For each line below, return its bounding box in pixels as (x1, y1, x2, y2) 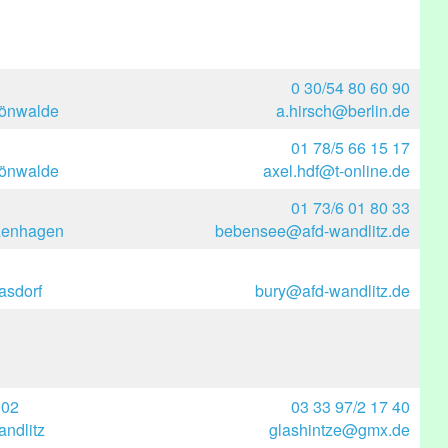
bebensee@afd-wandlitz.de (215, 219, 410, 242)
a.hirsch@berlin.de (276, 99, 410, 122)
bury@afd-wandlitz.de (255, 279, 410, 302)
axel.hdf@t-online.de (263, 159, 410, 182)
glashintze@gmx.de (269, 418, 410, 441)
